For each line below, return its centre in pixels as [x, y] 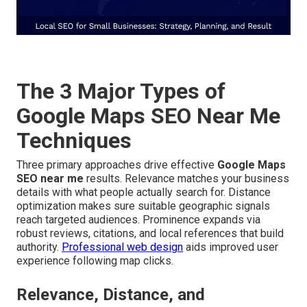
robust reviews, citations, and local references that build [150, 233]
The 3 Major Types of [121, 91]
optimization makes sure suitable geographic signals [143, 206]
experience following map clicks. [95, 260]
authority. [39, 247]
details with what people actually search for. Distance [144, 192]
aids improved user [231, 247]
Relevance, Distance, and [111, 294]
